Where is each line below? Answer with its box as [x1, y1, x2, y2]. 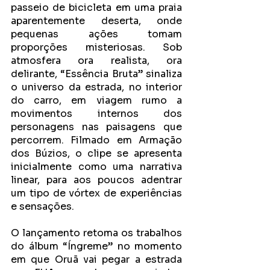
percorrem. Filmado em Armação [11, 134, 182, 147]
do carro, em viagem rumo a [11, 94, 182, 107]
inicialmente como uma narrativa [11, 160, 182, 174]
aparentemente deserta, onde [11, 14, 182, 28]
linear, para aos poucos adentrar [11, 174, 182, 187]
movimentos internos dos [11, 107, 182, 121]
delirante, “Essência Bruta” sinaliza [11, 67, 182, 81]
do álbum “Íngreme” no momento [11, 240, 182, 253]
